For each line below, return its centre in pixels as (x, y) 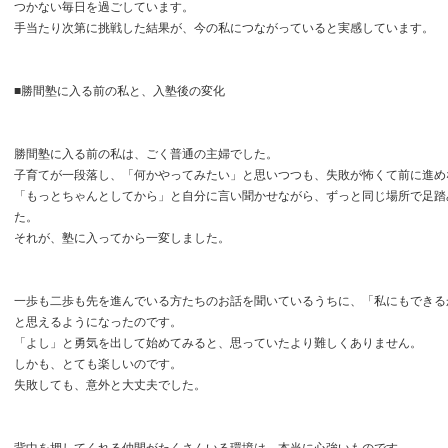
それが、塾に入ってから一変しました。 (122, 238)
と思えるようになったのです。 (98, 322)
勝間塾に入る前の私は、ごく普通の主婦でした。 (146, 154)
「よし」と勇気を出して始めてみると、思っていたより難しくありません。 (218, 343)
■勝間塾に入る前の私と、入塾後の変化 (119, 91)
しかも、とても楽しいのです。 (98, 364)
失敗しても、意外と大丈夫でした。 (110, 385)
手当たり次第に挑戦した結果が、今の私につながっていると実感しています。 (224, 28)
